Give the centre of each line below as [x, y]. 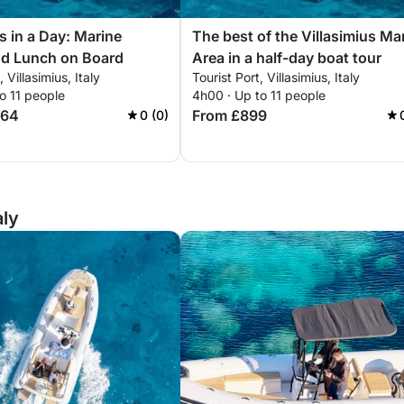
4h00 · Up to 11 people [259, 95]
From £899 [230, 115]
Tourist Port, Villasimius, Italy [276, 77]
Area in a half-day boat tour [287, 58]
